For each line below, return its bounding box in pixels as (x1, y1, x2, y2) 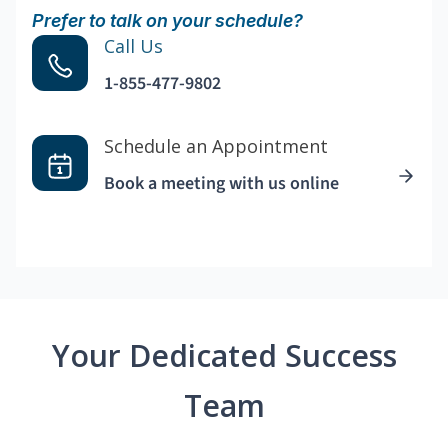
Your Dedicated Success (51, 335, 397, 377)
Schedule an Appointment (104, 134, 328, 159)
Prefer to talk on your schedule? (32, 10, 303, 32)
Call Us (104, 34, 163, 59)
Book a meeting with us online (104, 171, 339, 197)
